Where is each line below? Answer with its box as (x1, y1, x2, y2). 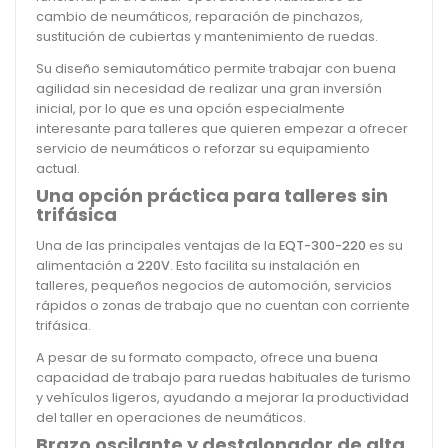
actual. (36, 159, 80, 177)
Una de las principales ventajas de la (36, 236, 279, 254)
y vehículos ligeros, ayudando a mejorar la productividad (36, 388, 409, 406)
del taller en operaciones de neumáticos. (36, 408, 306, 426)
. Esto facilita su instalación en (170, 256, 360, 274)
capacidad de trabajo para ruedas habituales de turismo (36, 368, 411, 386)
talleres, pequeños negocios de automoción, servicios (36, 276, 392, 294)
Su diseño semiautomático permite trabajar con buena (36, 59, 396, 77)
